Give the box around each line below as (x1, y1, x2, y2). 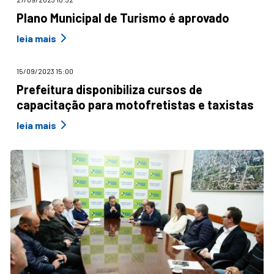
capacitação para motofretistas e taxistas (17, 97, 254, 112)
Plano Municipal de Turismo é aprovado (17, 10, 229, 25)
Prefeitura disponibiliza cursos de (17, 82, 202, 97)
